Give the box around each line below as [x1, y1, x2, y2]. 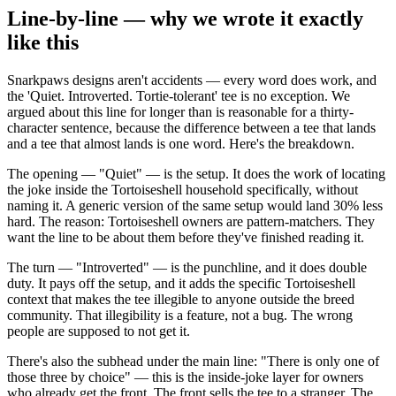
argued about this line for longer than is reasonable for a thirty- [7, 104, 354, 120]
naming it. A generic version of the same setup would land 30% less [7, 198, 383, 214]
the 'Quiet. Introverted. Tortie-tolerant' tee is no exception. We [7, 88, 350, 104]
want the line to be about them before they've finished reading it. [7, 230, 364, 246]
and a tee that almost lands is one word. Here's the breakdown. [7, 136, 354, 152]
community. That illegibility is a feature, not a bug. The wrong [7, 308, 353, 324]
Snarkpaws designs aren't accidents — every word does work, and [7, 72, 377, 88]
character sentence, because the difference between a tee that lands [7, 120, 376, 136]
